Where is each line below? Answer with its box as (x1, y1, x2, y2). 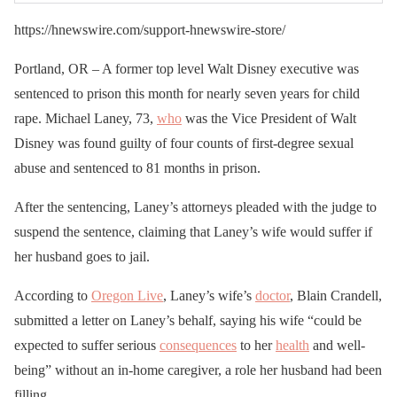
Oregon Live (91, 287, 163, 303)
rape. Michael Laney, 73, (14, 110, 157, 126)
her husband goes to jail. (14, 248, 150, 264)
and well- (309, 337, 365, 353)
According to (14, 287, 91, 303)
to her (237, 337, 276, 353)
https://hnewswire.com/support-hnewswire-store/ (14, 21, 285, 37)
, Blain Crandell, (290, 287, 382, 303)
